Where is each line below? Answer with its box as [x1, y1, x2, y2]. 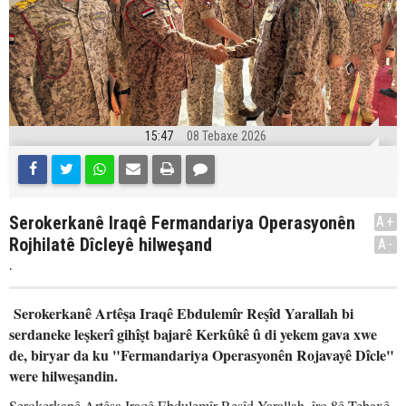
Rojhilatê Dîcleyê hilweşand [9, 234, 212, 256]
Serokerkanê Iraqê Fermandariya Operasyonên [9, 212, 355, 234]
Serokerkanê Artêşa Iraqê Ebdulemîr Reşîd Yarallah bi [9, 303, 353, 324]
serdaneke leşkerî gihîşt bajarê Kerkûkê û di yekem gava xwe [9, 324, 377, 344]
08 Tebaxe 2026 [186, 129, 266, 143]
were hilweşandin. [9, 365, 118, 386]
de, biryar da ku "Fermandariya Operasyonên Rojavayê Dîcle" [9, 344, 394, 365]
